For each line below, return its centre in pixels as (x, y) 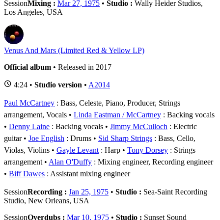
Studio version (58, 84)
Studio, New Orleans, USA (47, 200)
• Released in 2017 (81, 67)
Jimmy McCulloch (139, 126)
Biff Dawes (27, 173)
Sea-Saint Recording (174, 192)
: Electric (182, 126)
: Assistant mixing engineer (87, 173)
